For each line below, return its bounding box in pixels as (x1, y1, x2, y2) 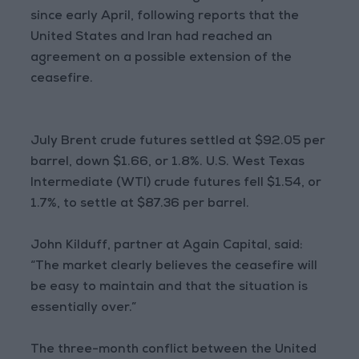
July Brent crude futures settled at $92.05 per (30, 135, 326, 148)
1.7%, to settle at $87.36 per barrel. (30, 198, 250, 211)
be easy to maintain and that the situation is (30, 281, 309, 294)
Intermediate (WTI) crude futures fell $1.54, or (30, 177, 322, 190)
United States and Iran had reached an (30, 31, 273, 44)
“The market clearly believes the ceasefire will (30, 260, 318, 273)
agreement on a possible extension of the (30, 52, 292, 65)
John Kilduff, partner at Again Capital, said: (30, 240, 304, 252)
